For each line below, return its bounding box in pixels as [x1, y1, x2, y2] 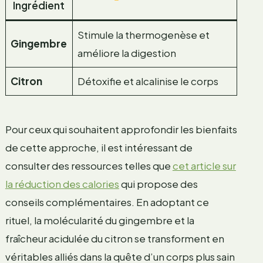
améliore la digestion [77, 46, 177, 59]
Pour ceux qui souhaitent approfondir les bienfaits [5, 123, 237, 136]
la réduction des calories [5, 177, 119, 191]
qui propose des [119, 177, 198, 191]
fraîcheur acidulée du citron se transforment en [5, 232, 224, 245]
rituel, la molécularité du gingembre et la [5, 214, 194, 227]
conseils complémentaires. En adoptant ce [5, 195, 209, 209]
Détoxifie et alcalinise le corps [77, 74, 219, 87]
